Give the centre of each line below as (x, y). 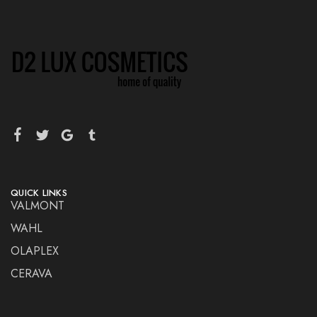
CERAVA (31, 274)
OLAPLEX (35, 251)
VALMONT (38, 206)
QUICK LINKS (39, 193)
